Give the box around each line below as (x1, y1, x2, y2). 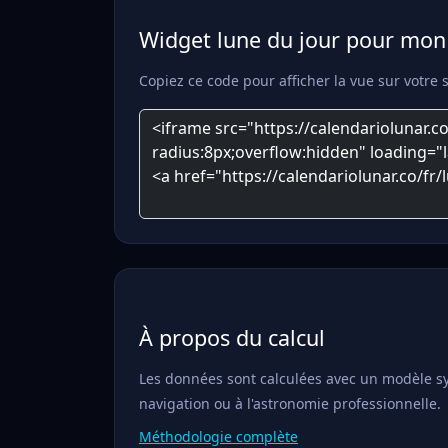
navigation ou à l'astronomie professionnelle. (139, 394, 441, 413)
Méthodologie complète (139, 427, 298, 446)
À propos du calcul (139, 323, 325, 352)
